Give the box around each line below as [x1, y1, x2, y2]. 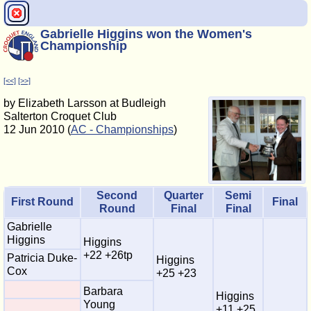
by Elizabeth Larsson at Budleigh [3, 97, 166, 109]
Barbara [83, 285, 123, 298]
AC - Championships [71, 124, 174, 135]
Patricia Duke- [7, 252, 77, 264]
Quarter [163, 190, 203, 202]
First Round [11, 196, 74, 208]
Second [96, 190, 137, 202]
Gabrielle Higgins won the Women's [40, 27, 252, 41]
